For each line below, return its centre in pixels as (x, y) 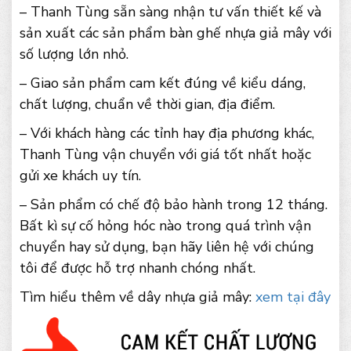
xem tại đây (293, 297)
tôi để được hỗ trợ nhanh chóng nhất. (138, 268)
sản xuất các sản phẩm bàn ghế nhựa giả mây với (175, 33)
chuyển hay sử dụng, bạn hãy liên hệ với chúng (167, 247)
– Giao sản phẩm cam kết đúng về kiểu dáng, (163, 83)
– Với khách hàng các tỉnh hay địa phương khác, (167, 134)
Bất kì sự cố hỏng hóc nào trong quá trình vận (165, 226)
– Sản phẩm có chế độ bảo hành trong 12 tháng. (174, 205)
